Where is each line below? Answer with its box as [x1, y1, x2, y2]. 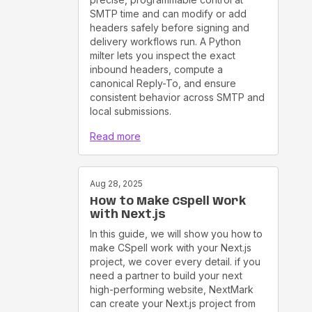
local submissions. [90, 104, 171, 117]
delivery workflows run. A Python [90, 35, 241, 47]
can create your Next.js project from [90, 297, 256, 309]
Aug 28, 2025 [90, 178, 143, 189]
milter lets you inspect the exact [90, 49, 235, 61]
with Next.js [90, 208, 166, 221]
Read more [90, 130, 141, 142]
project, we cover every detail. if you [90, 255, 260, 267]
